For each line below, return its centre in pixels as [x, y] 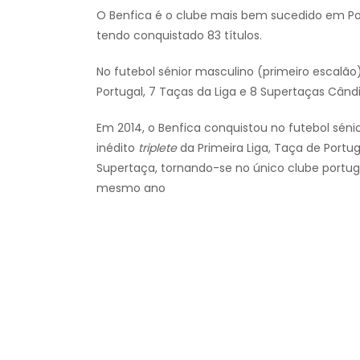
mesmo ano [131, 188]
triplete [157, 148]
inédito [117, 148]
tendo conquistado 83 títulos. [179, 36]
